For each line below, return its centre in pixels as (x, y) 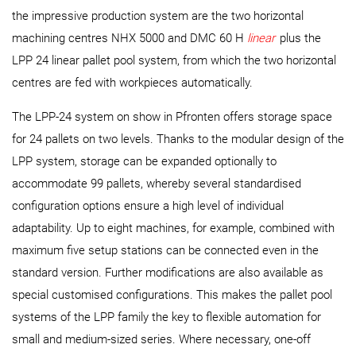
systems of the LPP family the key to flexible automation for (166, 317)
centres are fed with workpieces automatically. (132, 82)
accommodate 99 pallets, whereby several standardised (157, 183)
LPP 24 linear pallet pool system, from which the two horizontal (174, 60)
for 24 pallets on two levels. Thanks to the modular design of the (178, 139)
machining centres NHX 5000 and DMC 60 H (130, 38)
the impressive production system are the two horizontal (158, 15)
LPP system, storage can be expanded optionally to (144, 161)
